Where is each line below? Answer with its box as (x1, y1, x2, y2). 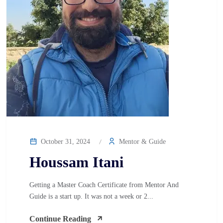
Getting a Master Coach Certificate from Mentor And (29, 181, 179, 189)
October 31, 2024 (39, 138, 90, 145)
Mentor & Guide (117, 138, 166, 145)
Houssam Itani (29, 154, 123, 170)
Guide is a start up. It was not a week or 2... (29, 193, 153, 200)
